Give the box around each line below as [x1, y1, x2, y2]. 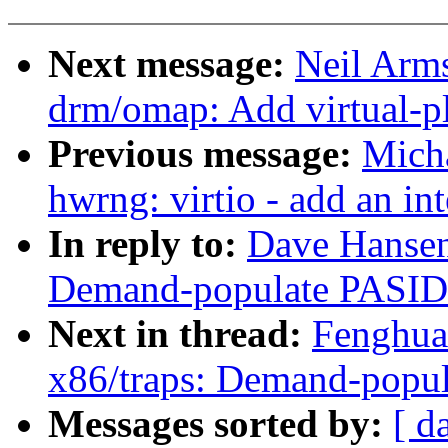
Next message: [48, 42, 295, 86]
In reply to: [48, 222, 247, 266]
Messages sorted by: [48, 402, 393, 446]
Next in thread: [48, 312, 312, 356]
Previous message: [48, 132, 362, 176]
